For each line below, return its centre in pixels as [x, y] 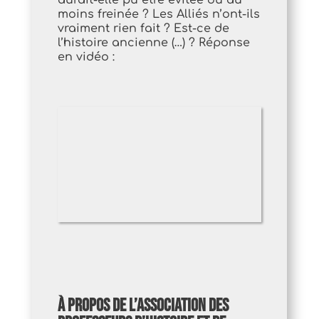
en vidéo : [86, 57]
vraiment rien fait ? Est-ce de [143, 29]
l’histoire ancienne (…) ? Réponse [153, 43]
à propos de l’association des [143, 305]
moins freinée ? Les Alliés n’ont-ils [158, 15]
